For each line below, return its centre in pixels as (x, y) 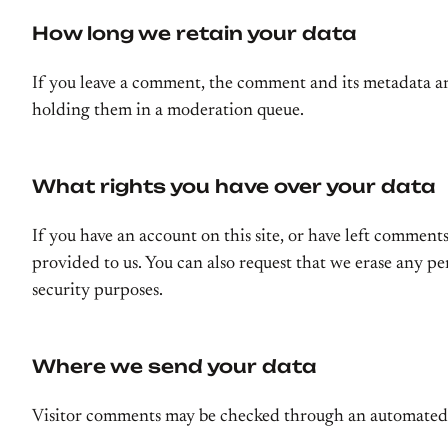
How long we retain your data (194, 33)
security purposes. (97, 291)
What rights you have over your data (234, 186)
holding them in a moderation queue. (168, 111)
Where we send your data (174, 366)
